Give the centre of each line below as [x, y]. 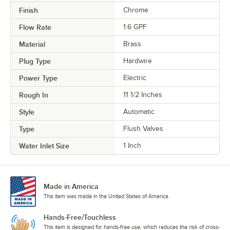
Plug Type [35, 61]
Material [32, 44]
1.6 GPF [135, 27]
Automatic [139, 112]
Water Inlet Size [44, 146]
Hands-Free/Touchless [80, 217]
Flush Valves [143, 129]
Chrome [136, 10]
